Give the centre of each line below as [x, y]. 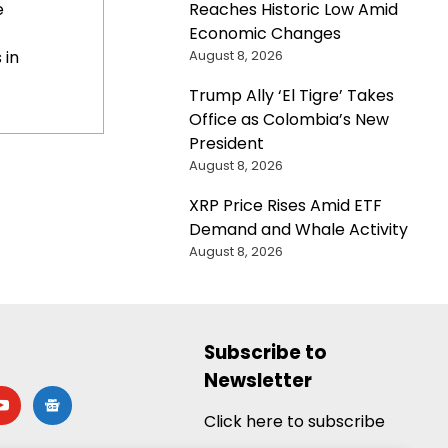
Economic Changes [264, 33]
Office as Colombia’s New [288, 119]
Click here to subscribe [294, 421]
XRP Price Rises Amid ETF [285, 205]
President [226, 143]
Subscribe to [265, 352]
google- [63, 396]
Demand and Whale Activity [298, 229]
